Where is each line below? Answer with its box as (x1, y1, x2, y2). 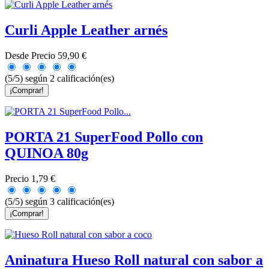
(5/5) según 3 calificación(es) (5, 196, 114, 207)
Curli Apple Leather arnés (5, 22, 168, 38)
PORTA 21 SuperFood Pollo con (5, 128, 203, 145)
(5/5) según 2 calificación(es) (5, 73, 114, 83)
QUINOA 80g (5, 145, 88, 161)
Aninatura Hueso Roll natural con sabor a (5, 252, 263, 268)
